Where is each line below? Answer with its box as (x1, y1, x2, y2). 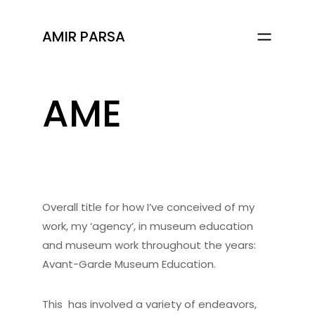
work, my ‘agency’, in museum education (42, 218, 253, 233)
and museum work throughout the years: (42, 237, 256, 252)
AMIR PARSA (42, 27, 125, 46)
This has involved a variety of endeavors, (42, 296, 257, 311)
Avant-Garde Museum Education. (42, 256, 216, 271)
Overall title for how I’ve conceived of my (42, 199, 255, 214)
